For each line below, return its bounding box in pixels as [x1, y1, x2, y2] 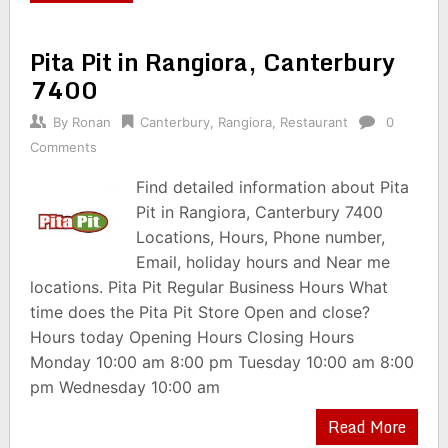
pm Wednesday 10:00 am [29, 377, 220, 397]
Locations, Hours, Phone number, [136, 227, 386, 247]
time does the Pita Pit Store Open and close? [29, 302, 370, 322]
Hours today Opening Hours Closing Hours [29, 327, 354, 347]
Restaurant [279, 114, 348, 130]
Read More [328, 414, 407, 440]
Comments [29, 139, 97, 155]
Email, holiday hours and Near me [136, 252, 391, 272]
